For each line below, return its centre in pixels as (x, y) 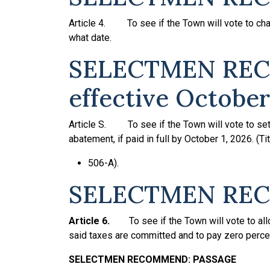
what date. (90, 38)
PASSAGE (215, 260)
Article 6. (99, 221)
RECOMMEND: (159, 260)
